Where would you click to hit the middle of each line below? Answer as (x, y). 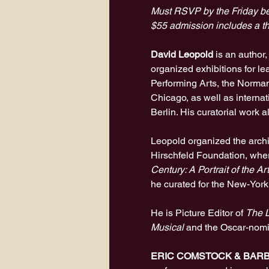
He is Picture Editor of (198, 213)
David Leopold (182, 54)
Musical (167, 227)
